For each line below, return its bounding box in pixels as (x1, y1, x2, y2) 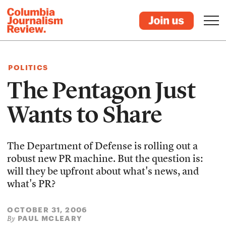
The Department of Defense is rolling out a (7, 142, 198, 152)
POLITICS (8, 63, 48, 72)
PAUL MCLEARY (17, 214, 83, 222)
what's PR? (7, 180, 56, 190)
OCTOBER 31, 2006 (7, 205, 88, 214)
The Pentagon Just (7, 76, 196, 105)
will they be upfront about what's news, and (7, 167, 200, 177)
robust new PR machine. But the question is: (7, 154, 203, 164)
